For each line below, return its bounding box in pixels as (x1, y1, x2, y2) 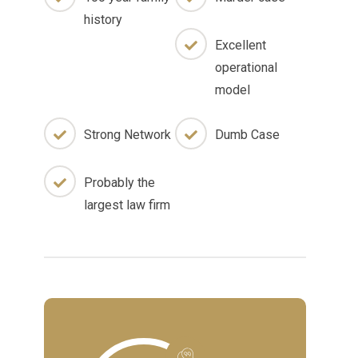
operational (215, 60, 277, 75)
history (84, 12, 122, 27)
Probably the (84, 175, 155, 190)
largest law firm (84, 197, 170, 213)
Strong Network (84, 127, 171, 142)
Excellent (215, 38, 266, 53)
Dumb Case (215, 127, 280, 142)
